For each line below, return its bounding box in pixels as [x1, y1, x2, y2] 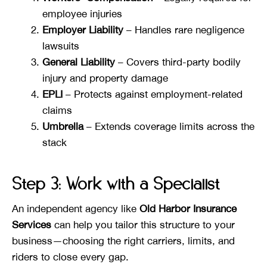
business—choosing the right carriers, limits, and [12, 234, 235, 247]
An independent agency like [12, 202, 139, 215]
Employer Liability [42, 23, 123, 36]
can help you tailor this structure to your [51, 218, 235, 231]
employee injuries [42, 7, 122, 20]
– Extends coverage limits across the [83, 120, 254, 132]
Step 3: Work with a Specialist [12, 176, 219, 193]
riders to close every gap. [12, 250, 129, 263]
